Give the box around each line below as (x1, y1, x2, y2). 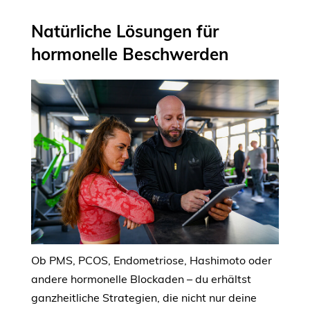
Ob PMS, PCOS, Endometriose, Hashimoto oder (31, 253, 272, 267)
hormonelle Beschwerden (31, 44, 228, 65)
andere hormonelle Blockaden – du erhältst (31, 271, 251, 286)
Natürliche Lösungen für (31, 21, 219, 42)
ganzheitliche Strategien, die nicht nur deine (31, 290, 257, 304)
